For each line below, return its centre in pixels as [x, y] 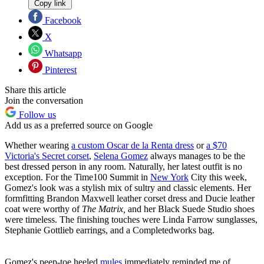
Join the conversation [44, 101]
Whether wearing [38, 146]
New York [169, 177]
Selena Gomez [121, 156]
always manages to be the [197, 156]
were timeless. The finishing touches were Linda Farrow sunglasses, [131, 220]
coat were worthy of [43, 209]
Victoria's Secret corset [47, 156]
